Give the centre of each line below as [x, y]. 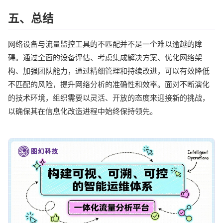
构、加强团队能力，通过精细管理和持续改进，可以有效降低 [109, 71]
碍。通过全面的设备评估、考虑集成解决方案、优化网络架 [105, 57]
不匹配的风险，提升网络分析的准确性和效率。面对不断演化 [109, 84]
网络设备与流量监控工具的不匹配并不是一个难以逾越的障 [105, 44]
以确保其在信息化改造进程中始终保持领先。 [83, 111]
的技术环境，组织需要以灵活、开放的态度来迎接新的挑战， [109, 98]
